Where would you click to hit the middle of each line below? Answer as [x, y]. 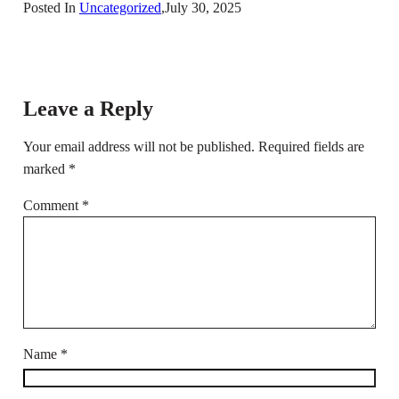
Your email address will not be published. [138, 147]
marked [45, 169]
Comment [52, 206]
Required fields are [311, 147]
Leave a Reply [88, 109]
